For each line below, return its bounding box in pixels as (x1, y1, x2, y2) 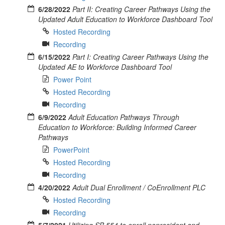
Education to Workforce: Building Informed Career (38, 122, 196, 132)
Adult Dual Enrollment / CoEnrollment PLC (72, 182, 205, 192)
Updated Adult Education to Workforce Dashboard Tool (38, 14, 212, 24)
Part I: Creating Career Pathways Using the (72, 51, 208, 62)
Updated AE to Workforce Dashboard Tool (38, 61, 172, 72)
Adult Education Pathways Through (68, 111, 179, 122)
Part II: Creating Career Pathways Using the (72, 4, 210, 14)
